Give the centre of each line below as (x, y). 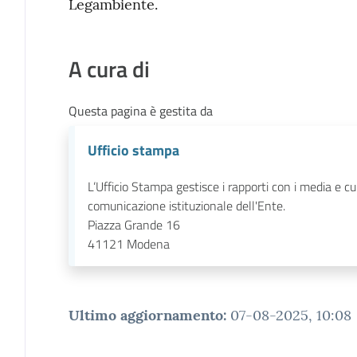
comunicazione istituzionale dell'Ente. (186, 205)
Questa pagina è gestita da (140, 110)
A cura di (109, 69)
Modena (148, 243)
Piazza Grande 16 (133, 224)
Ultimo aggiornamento (145, 315)
